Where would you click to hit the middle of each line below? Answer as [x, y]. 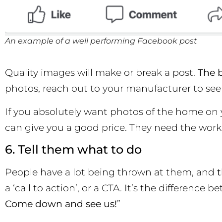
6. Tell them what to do [73, 150]
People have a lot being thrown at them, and [111, 172]
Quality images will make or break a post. [101, 73]
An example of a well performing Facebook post [101, 41]
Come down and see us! [61, 204]
